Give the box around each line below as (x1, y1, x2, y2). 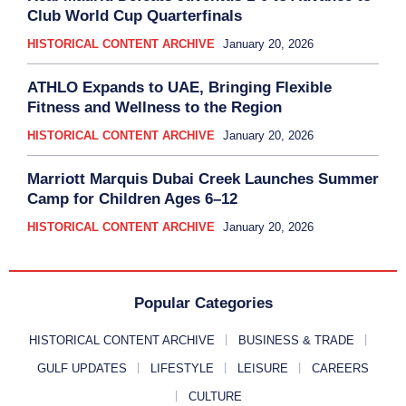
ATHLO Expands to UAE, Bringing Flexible (27, 78, 332, 96)
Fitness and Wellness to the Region (27, 98, 282, 116)
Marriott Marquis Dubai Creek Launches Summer (27, 169, 379, 188)
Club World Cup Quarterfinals (27, 6, 242, 24)
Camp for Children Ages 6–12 (27, 189, 237, 208)
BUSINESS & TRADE (237, 333, 354, 347)
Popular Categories (133, 294, 273, 312)
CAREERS (312, 361, 369, 375)
